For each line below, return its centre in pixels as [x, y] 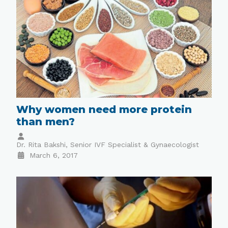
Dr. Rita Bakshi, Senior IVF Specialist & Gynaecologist [108, 144]
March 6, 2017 [53, 155]
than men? [46, 121]
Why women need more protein [104, 109]
